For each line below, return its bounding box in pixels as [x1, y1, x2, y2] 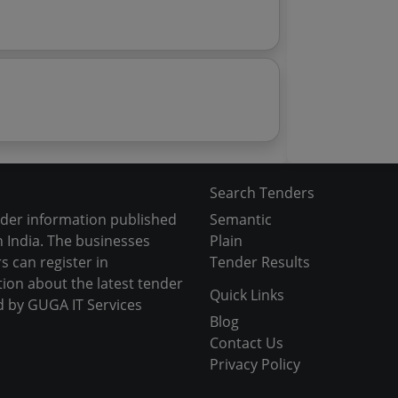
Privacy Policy [210, 354, 300, 374]
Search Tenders [210, 183, 314, 203]
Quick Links [210, 285, 284, 305]
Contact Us [210, 333, 283, 353]
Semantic [210, 210, 272, 229]
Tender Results [210, 252, 310, 272]
